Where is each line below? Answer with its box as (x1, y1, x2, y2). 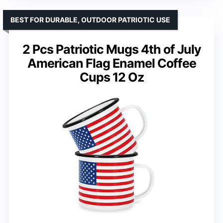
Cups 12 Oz (79, 69, 144, 85)
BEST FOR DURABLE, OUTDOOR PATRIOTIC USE (10, 15, 170, 24)
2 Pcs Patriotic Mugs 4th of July (22, 41, 201, 57)
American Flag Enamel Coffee (27, 55, 196, 71)
